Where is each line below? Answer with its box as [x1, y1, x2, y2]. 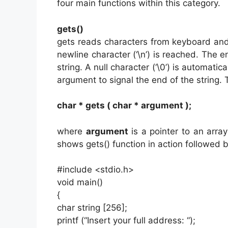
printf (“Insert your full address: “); [57, 215, 195, 226]
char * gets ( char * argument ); [57, 100, 191, 111]
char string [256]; [57, 203, 127, 213]
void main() [57, 177, 103, 188]
